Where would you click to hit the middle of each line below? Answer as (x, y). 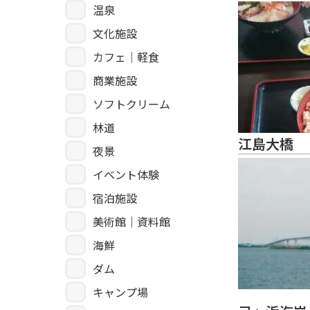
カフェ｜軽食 (126, 57)
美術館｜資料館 (131, 222)
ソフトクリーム (131, 104)
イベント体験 (126, 175)
